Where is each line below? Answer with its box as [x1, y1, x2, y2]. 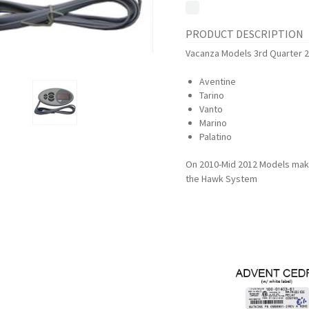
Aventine [199, 75, 237, 88]
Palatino [199, 130, 232, 143]
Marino [199, 117, 228, 129]
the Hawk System [186, 172, 258, 185]
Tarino [199, 89, 225, 101]
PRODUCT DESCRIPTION [186, 27, 304, 41]
